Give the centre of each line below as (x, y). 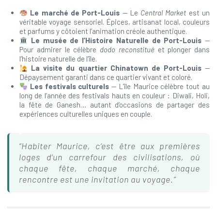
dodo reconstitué (127, 49)
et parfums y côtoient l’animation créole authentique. (103, 31)
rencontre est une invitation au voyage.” (97, 179)
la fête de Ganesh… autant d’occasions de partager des (115, 105)
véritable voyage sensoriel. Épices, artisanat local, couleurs (115, 22)
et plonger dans (182, 49)
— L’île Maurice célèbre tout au (160, 86)
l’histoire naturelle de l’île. (58, 59)
